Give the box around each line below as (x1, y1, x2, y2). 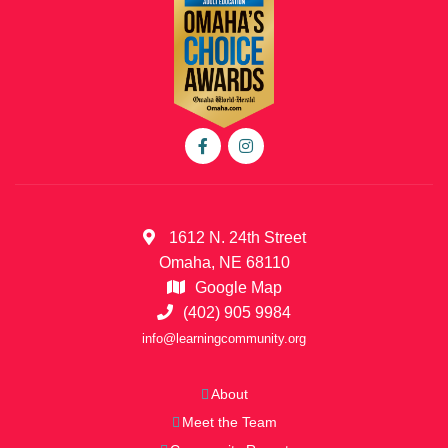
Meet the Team (181, 413, 277, 430)
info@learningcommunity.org (142, 330, 306, 346)
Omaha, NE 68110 (158, 253, 290, 271)
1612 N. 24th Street (164, 228, 306, 246)
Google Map (194, 278, 282, 296)
